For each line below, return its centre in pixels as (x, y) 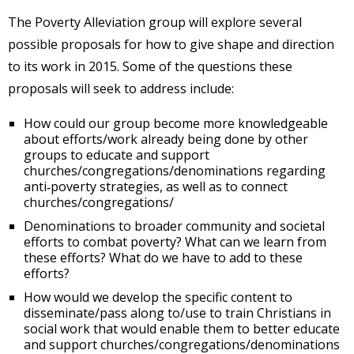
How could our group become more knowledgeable (176, 124)
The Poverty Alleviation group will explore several (155, 23)
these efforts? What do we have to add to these (163, 258)
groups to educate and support (117, 155)
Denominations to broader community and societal (174, 226)
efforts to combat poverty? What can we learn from (175, 242)
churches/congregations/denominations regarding (175, 171)
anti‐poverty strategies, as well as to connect (156, 187)
